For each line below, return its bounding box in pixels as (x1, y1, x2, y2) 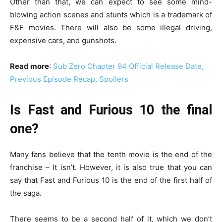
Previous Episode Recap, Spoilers (10, 74, 128, 84)
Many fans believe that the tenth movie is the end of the (10, 150, 212, 160)
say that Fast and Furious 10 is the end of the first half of (10, 175, 212, 185)
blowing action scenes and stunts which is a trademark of (10, 10, 212, 20)
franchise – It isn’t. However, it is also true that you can (10, 163, 212, 172)
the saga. (10, 188, 42, 198)
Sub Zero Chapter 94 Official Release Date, (53, 61, 204, 71)
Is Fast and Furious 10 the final (10, 102, 212, 118)
